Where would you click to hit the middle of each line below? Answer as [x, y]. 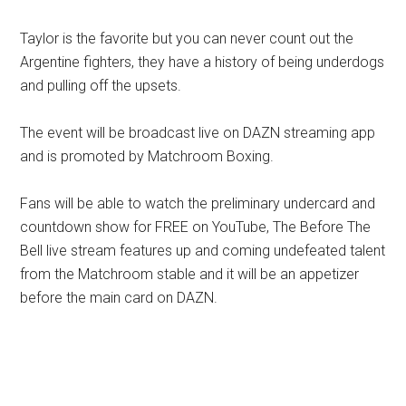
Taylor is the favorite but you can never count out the [187, 38]
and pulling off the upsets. [101, 85]
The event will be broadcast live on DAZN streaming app [198, 132]
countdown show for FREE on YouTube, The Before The [196, 227]
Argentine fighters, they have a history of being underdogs [203, 62]
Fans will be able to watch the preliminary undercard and [198, 203]
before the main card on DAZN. [119, 297]
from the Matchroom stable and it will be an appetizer [190, 274]
